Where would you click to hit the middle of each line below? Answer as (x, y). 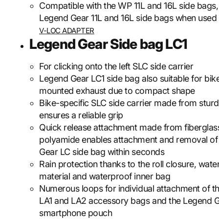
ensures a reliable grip (81, 115)
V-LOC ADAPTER (67, 31)
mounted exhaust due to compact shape (117, 91)
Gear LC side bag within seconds (102, 152)
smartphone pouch (76, 213)
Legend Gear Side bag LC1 (108, 44)
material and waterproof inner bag (105, 176)
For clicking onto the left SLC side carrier (116, 66)
